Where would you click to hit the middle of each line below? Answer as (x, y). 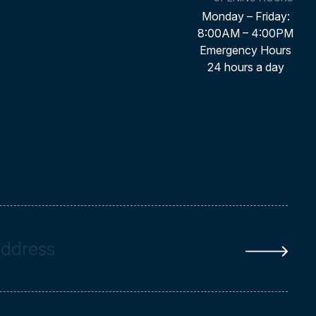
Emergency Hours (246, 50)
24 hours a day (245, 67)
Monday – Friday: (245, 16)
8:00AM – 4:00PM (246, 33)
